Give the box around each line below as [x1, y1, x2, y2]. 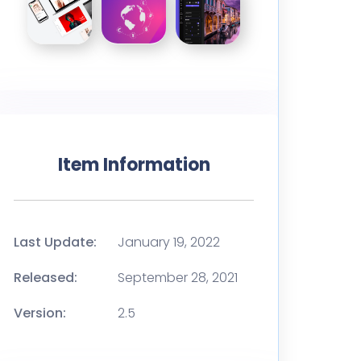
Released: [14, 268, 77, 287]
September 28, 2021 [118, 268, 238, 287]
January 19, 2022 [118, 232, 220, 251]
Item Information [57, 151, 210, 177]
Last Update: [14, 232, 97, 251]
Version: [14, 303, 66, 322]
